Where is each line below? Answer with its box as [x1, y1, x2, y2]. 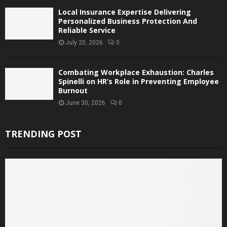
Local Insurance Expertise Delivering [58, 7, 191, 17]
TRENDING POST [5, 127, 82, 140]
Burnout [58, 85, 88, 95]
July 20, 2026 [65, 39, 103, 46]
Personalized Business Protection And [58, 16, 197, 26]
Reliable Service [58, 25, 116, 35]
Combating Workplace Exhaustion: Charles [58, 67, 214, 77]
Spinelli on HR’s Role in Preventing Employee [58, 76, 219, 86]
